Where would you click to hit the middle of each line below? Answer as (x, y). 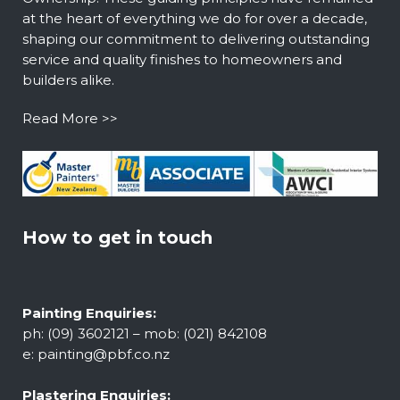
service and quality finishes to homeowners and (182, 59)
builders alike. (68, 79)
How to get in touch (117, 238)
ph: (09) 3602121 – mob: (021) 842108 (145, 334)
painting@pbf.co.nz (104, 354)
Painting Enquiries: (89, 313)
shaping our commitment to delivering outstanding (196, 38)
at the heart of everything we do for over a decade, (195, 18)
